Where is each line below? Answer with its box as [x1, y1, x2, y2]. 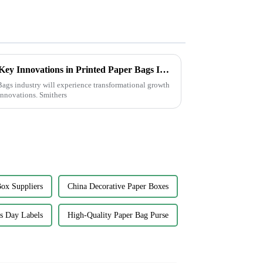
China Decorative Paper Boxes [68, 181, 168, 191]
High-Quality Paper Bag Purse [68, 210, 168, 220]
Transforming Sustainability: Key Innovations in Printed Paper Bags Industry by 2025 [160, 64, 169, 75]
